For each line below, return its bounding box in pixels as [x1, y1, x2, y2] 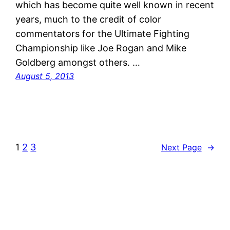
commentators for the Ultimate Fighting [15, 28, 190, 40]
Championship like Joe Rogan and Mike [15, 43, 187, 54]
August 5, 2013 [15, 71, 74, 82]
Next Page [161, 142, 202, 152]
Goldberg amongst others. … [15, 57, 141, 68]
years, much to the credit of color [15, 14, 162, 25]
